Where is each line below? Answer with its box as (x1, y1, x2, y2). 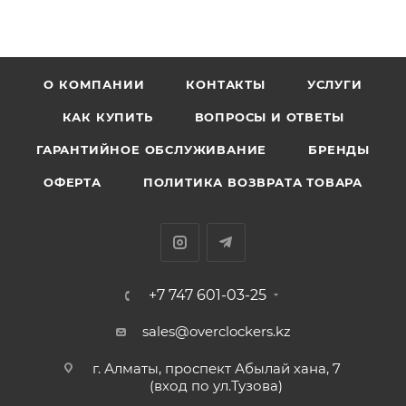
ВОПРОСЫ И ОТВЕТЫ (194, 110, 344, 124)
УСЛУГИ (306, 77, 362, 92)
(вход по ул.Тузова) (150, 377, 283, 394)
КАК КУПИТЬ (62, 110, 153, 124)
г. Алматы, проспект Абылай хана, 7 (92, 360, 341, 377)
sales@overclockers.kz (141, 323, 291, 340)
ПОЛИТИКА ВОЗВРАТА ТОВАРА (142, 175, 362, 189)
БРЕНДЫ (308, 142, 370, 157)
